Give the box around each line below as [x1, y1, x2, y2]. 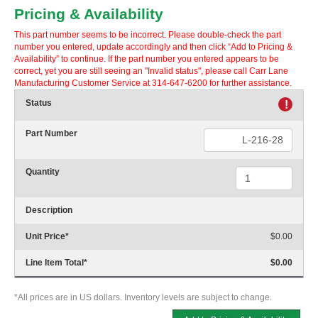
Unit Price [26, 231, 65, 242]
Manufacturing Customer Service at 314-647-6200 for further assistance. [14, 78, 292, 89]
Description [26, 205, 72, 216]
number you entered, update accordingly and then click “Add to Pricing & [14, 42, 292, 53]
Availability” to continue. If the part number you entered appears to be [14, 54, 279, 65]
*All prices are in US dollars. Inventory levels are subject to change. [14, 292, 272, 303]
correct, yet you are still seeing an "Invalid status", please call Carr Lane [14, 66, 288, 77]
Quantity [26, 167, 60, 177]
